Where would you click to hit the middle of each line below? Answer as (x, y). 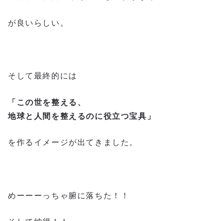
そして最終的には (43, 76)
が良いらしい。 (38, 23)
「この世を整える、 (47, 102)
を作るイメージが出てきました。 (73, 143)
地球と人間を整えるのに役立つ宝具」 (82, 116)
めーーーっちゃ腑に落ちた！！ (69, 195)
